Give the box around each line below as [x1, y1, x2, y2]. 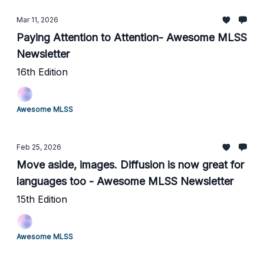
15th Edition [16, 193, 67, 205]
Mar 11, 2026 [16, 15, 58, 24]
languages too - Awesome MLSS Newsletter [16, 175, 233, 187]
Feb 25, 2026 [16, 143, 61, 151]
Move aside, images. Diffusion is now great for [16, 159, 244, 171]
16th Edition [16, 66, 68, 78]
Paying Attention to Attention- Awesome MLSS [16, 31, 247, 44]
